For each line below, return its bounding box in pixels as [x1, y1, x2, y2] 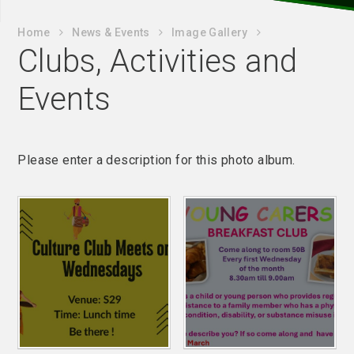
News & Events [72, 26, 150, 39]
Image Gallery [171, 26, 248, 39]
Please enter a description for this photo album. [17, 153, 296, 168]
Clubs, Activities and [17, 43, 298, 80]
